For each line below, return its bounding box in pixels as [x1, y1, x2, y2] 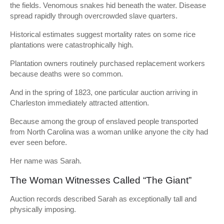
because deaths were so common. [10, 69, 123, 78]
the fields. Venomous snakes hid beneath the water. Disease [10, 1, 206, 9]
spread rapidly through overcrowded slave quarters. [10, 11, 177, 20]
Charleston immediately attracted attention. [10, 98, 149, 107]
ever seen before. [10, 138, 67, 146]
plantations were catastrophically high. [10, 40, 133, 49]
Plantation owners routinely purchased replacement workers [10, 59, 205, 67]
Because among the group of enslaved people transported [10, 117, 198, 125]
